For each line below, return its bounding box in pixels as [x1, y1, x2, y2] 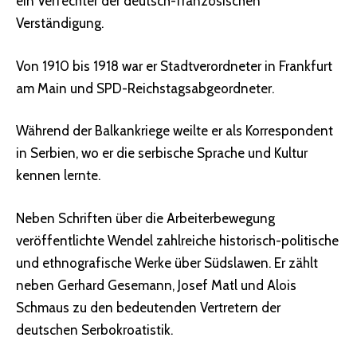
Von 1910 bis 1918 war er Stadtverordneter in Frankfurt [16, 57, 332, 74]
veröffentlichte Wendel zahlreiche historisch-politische [16, 232, 339, 249]
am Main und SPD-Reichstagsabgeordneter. [16, 80, 274, 96]
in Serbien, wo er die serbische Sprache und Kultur [16, 145, 308, 162]
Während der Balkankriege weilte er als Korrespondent [16, 123, 333, 139]
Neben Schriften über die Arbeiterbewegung [16, 210, 275, 226]
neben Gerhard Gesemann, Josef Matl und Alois [16, 277, 296, 293]
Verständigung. [16, 15, 104, 32]
